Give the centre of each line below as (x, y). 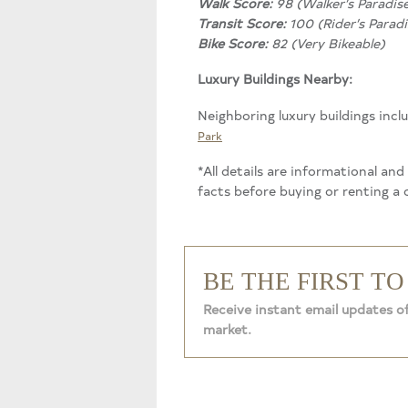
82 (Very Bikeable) (326, 42)
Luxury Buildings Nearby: (275, 79)
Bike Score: (233, 42)
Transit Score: (242, 22)
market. (227, 328)
